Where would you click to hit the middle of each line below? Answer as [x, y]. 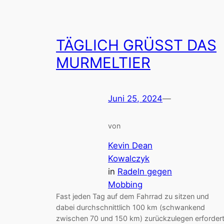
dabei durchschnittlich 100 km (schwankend [130, 207]
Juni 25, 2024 [135, 99]
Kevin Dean [130, 145]
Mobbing [125, 184]
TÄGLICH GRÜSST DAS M [136, 45]
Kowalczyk [129, 158]
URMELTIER [98, 62]
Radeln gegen [145, 171]
